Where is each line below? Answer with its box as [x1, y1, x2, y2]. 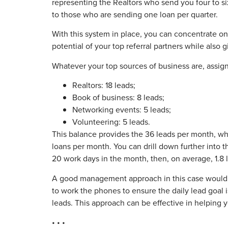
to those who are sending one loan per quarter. [52, 9, 218, 21]
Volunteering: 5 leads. [72, 116, 150, 128]
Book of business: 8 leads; [72, 92, 166, 104]
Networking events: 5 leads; [72, 104, 171, 116]
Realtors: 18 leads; [72, 79, 135, 92]
